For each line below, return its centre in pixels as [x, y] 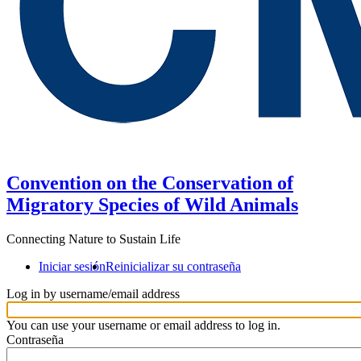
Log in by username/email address [93, 293]
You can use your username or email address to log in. [143, 325]
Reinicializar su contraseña [173, 266]
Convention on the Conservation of [150, 183]
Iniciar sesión [72, 266]
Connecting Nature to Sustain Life [93, 239]
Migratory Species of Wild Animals [152, 204]
